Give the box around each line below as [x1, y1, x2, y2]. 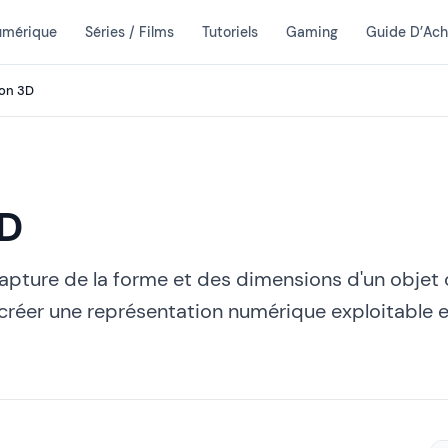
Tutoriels [201, 22, 258, 41]
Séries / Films [84, 22, 174, 41]
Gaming [285, 22, 338, 41]
